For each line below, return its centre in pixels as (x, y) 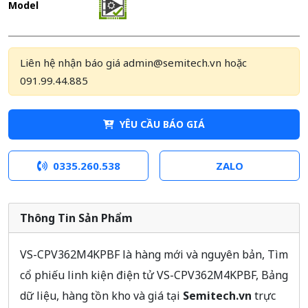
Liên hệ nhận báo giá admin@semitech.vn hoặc (133, 62)
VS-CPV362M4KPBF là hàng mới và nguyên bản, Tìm (154, 254)
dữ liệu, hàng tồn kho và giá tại (101, 295)
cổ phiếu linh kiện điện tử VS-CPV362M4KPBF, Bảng (154, 275)
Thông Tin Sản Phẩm (76, 218)
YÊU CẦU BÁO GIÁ (162, 124)
